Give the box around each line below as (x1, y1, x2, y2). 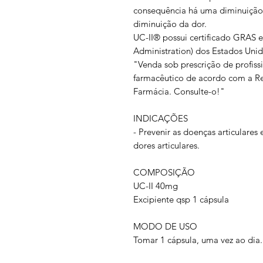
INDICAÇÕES (133, 112, 188, 124)
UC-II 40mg (133, 180, 178, 191)
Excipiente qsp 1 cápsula (133, 193, 229, 205)
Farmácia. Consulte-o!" (133, 85, 225, 97)
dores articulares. (133, 139, 200, 151)
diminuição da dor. (133, 18, 207, 29)
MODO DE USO (133, 220, 197, 232)
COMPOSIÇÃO (133, 166, 195, 178)
